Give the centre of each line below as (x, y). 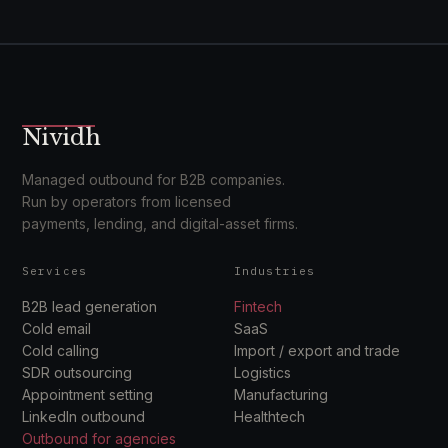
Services (54, 271)
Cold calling (60, 350)
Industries (274, 271)
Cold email (56, 328)
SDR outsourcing (77, 372)
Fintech (258, 306)
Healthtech (269, 416)
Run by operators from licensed (126, 201)
